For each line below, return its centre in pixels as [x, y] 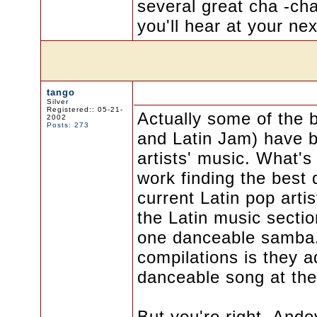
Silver [57, 102]
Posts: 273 [68, 125]
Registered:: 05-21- [85, 109]
